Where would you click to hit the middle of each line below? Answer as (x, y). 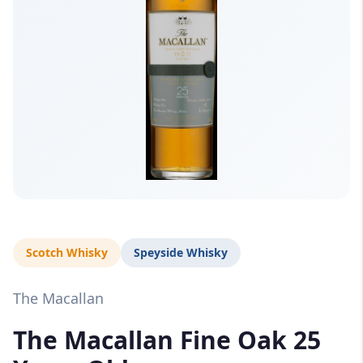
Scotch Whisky (67, 252)
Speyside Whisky (181, 252)
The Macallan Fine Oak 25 (167, 340)
